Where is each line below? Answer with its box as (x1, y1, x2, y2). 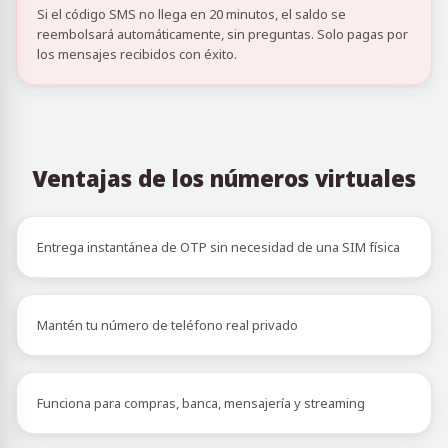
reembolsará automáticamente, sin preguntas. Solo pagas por (37, 25, 408, 43)
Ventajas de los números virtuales (32, 163, 416, 193)
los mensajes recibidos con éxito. (37, 45, 237, 63)
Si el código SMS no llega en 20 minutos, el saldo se (37, 5, 346, 23)
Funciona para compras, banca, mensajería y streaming (37, 394, 365, 412)
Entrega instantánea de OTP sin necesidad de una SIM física (37, 238, 400, 256)
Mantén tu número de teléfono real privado (37, 316, 298, 334)
